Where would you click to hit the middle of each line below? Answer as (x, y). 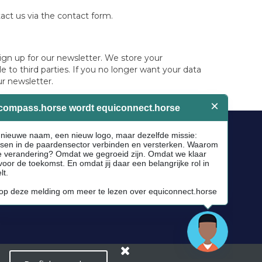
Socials (82, 141)
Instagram (99, 180)
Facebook (98, 166)
